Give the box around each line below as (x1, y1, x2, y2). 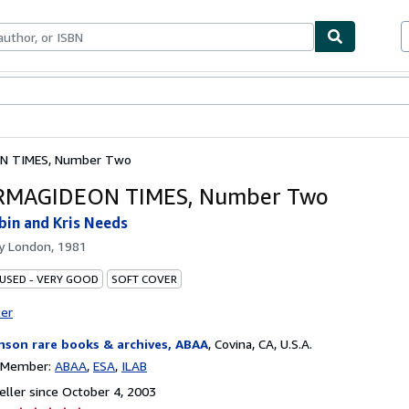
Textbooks (23, 84, 85, 100)
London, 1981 (8, 237, 87, 254)
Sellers (85, 84, 125, 100)
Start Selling (125, 84, 197, 100)
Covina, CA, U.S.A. (215, 335, 312, 351)
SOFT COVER (111, 271, 177, 286)
